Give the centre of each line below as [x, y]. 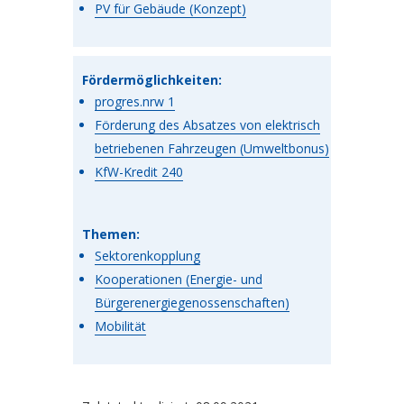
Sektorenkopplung [147, 256]
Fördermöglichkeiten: [151, 80]
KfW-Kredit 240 [138, 172]
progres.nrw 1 [134, 102]
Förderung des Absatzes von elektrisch [207, 125]
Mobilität [120, 326]
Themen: [110, 234]
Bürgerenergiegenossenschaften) [192, 303]
